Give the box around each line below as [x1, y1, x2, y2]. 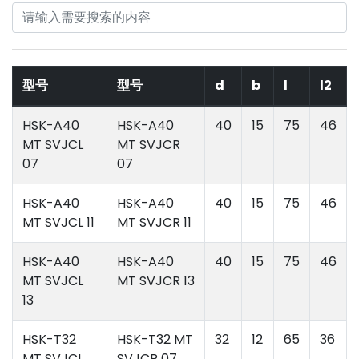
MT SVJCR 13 [117, 271, 195, 290]
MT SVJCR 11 [117, 212, 192, 232]
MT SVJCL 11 [22, 212, 95, 232]
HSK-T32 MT [117, 329, 193, 349]
